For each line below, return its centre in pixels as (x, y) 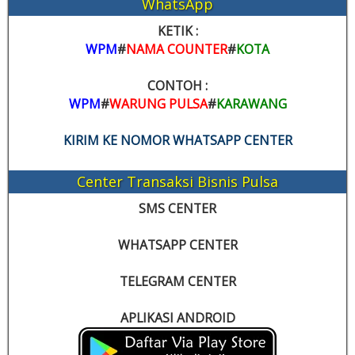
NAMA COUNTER (177, 50)
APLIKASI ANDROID (177, 318)
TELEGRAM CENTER (177, 282)
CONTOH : (177, 86)
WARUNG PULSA (158, 104)
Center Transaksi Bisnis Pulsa (177, 182)
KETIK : (177, 31)
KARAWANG (251, 104)
